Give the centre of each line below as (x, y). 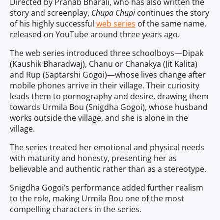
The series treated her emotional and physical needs (107, 147)
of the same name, (171, 24)
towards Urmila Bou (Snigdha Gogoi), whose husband (109, 107)
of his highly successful (53, 24)
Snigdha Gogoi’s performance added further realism (107, 188)
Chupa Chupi (113, 13)
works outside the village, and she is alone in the (99, 118)
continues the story (172, 13)
